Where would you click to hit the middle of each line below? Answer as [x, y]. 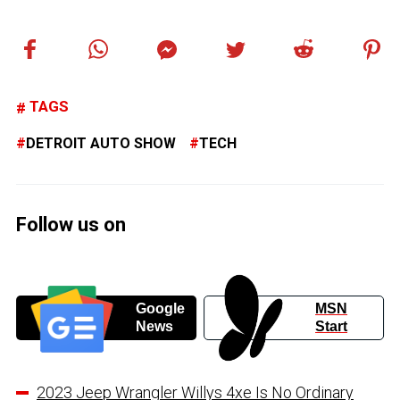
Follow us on [71, 225]
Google [160, 308]
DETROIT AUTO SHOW [101, 144]
